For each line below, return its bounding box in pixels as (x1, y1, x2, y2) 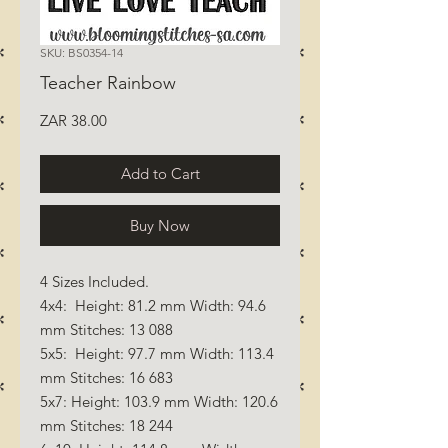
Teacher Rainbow (40, 71, 176, 94)
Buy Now (130, 215, 190, 235)
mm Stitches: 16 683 (40, 367, 173, 387)
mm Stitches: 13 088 (40, 319, 173, 339)
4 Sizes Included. (40, 271, 149, 291)
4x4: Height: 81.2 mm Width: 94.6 (40, 295, 266, 315)
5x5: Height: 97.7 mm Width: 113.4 (40, 343, 274, 363)
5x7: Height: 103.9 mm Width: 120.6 (40, 391, 278, 411)
